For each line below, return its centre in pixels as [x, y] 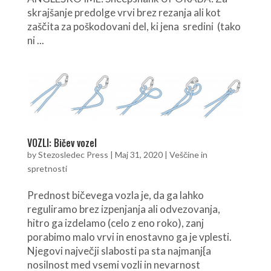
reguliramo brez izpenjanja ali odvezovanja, [123, 209]
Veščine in [188, 154]
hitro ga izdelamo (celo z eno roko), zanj [115, 223]
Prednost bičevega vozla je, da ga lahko [115, 195]
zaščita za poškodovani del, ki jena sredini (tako [135, 26]
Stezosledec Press [73, 154]
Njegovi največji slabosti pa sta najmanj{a [119, 250]
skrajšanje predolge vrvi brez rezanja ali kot [124, 12]
